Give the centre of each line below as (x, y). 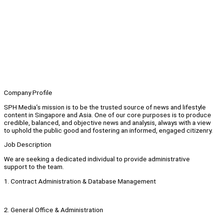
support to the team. (34, 167)
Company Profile (28, 93)
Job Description (28, 145)
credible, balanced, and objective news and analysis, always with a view (107, 122)
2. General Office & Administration (54, 210)
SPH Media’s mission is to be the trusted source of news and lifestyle (105, 107)
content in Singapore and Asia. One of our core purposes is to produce (108, 115)
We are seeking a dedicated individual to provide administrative (97, 159)
